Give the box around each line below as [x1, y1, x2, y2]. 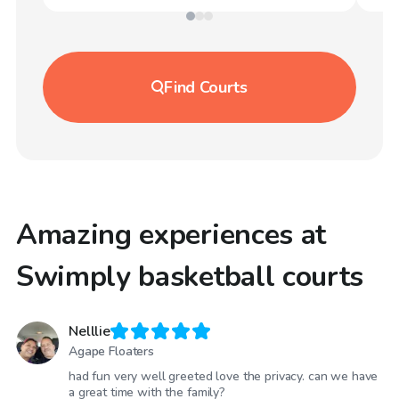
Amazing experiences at [16, 216, 326, 254]
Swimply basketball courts [16, 257, 363, 296]
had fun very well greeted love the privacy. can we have [69, 367, 379, 385]
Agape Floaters [69, 342, 155, 360]
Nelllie [69, 322, 110, 342]
